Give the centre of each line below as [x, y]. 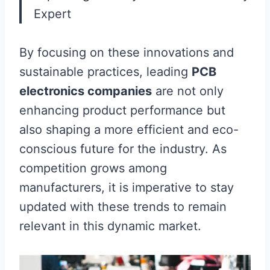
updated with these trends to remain [123, 207]
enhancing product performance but [122, 110]
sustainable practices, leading [105, 72]
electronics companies [86, 91]
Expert [52, 14]
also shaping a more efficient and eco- [129, 130]
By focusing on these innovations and [127, 52]
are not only [188, 91]
